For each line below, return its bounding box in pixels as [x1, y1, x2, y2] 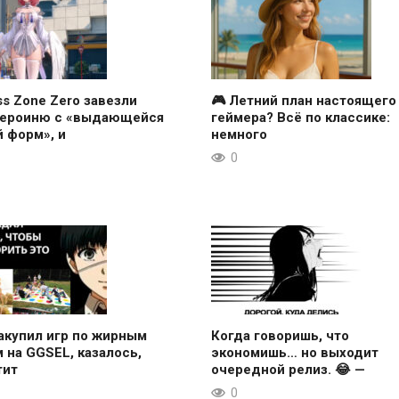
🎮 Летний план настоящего [210, 92, 396, 109]
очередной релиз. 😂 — [210, 361, 365, 378]
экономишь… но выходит [210, 344, 379, 361]
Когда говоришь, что [210, 327, 349, 344]
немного [210, 126, 267, 142]
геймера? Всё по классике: [210, 109, 390, 126]
